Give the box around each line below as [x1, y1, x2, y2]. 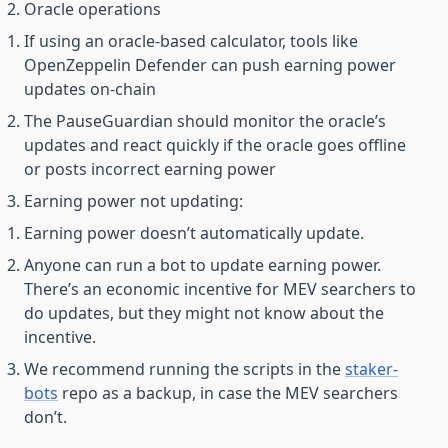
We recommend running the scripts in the [24, 358, 345, 380]
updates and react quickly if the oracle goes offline [24, 134, 406, 156]
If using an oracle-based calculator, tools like [24, 30, 358, 52]
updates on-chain [24, 78, 156, 100]
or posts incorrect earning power [24, 158, 276, 180]
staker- [345, 358, 398, 380]
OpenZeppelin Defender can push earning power [24, 54, 396, 76]
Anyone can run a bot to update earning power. [24, 254, 381, 276]
